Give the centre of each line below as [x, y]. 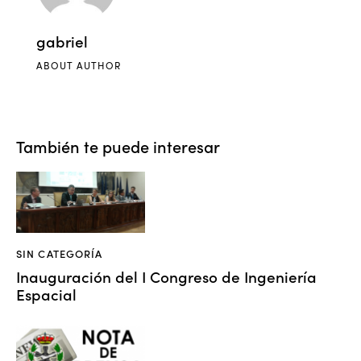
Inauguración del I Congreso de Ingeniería [166, 276]
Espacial [46, 293]
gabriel [62, 41]
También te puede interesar [118, 146]
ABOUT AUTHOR [79, 66]
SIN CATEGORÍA [60, 254]
